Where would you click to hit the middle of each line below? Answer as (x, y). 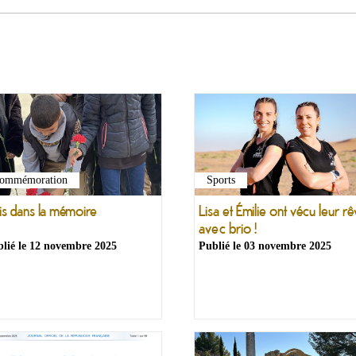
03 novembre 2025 (288, 246)
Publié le (221, 246)
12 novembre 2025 (73, 246)
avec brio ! (228, 228)
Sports (221, 180)
